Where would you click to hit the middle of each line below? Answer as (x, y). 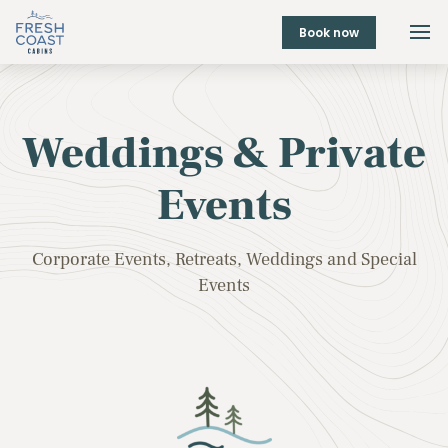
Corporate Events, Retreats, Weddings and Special (224, 260)
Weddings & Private (224, 153)
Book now (329, 32)
